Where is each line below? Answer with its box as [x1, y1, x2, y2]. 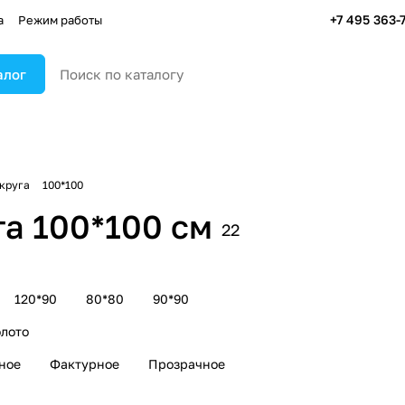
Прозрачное [148, 356, 225, 372]
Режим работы [18, 12, 102, 27]
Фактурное [50, 356, 119, 372]
